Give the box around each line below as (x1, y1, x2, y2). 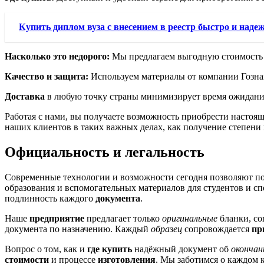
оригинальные (162, 213, 217, 223)
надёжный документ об (132, 243, 231, 254)
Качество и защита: (5, 71, 88, 82)
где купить (87, 243, 132, 254)
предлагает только (84, 213, 162, 223)
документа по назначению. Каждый (5, 223, 151, 234)
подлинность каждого (5, 193, 95, 203)
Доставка (5, 91, 45, 102)
